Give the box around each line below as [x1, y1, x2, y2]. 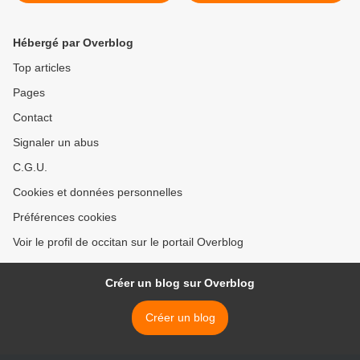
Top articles [13, 60, 71, 74]
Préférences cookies [13, 210, 117, 223]
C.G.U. [13, 160, 47, 174]
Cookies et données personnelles [13, 185, 182, 198]
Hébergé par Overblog [13, 35, 133, 49]
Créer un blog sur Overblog [105, 276, 255, 289]
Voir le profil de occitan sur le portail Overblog [13, 235, 243, 248]
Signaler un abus [13, 135, 99, 149]
